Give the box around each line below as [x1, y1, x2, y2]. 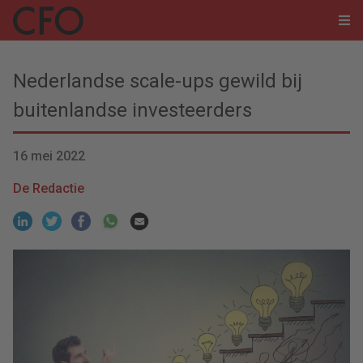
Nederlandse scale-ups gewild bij [13, 70, 302, 92]
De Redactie [13, 181, 84, 196]
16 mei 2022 [13, 148, 85, 164]
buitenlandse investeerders [13, 99, 252, 122]
